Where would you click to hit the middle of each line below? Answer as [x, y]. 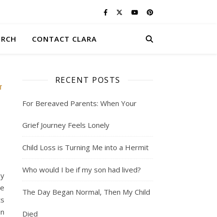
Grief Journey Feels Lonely [66, 125]
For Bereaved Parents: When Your [79, 103]
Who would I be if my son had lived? [82, 170]
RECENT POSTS [88, 80]
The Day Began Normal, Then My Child [86, 192]
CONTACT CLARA [64, 39]
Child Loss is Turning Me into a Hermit [85, 147]
